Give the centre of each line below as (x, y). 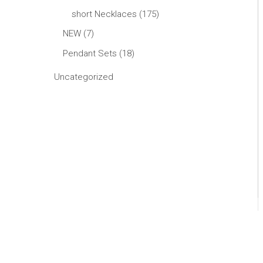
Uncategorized (84, 77)
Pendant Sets (90, 53)
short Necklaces (104, 14)
